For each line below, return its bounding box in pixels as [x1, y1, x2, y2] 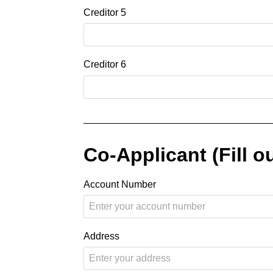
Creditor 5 [83, 7, 126, 18]
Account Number [83, 179, 156, 190]
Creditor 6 [83, 59, 126, 70]
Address [83, 230, 119, 241]
